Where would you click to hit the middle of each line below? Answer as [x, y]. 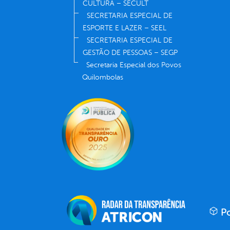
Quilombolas [103, 78]
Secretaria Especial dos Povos [134, 65]
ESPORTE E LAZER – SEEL [124, 28]
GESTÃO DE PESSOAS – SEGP [130, 53]
